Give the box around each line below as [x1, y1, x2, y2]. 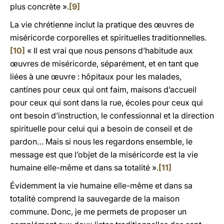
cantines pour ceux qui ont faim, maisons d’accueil [10, 84, 196, 94]
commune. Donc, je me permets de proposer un [10, 206, 186, 216]
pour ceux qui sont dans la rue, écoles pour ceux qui [10, 97, 203, 107]
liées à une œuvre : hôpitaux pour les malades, [10, 71, 181, 81]
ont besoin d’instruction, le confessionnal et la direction [10, 110, 214, 120]
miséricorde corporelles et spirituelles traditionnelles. [10, 32, 206, 42]
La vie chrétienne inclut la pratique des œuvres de [10, 19, 194, 29]
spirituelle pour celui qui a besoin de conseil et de [10, 123, 192, 133]
